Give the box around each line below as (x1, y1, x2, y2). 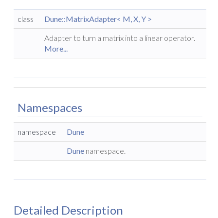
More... (44, 44, 68, 53)
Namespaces (18, 100, 82, 114)
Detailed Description (14, 203, 123, 217)
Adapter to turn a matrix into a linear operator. (44, 33, 195, 42)
